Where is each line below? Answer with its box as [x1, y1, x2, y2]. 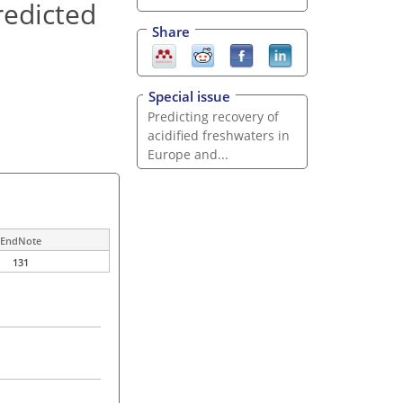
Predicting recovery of [147, 108, 279, 126]
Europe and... [147, 146, 228, 164]
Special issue [148, 87, 230, 106]
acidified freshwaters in [147, 127, 290, 145]
